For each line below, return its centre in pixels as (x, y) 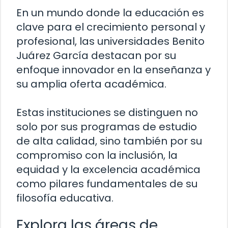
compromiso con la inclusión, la (97, 155)
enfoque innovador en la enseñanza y (113, 70)
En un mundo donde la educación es (110, 13)
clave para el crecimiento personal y (111, 27)
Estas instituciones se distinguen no (107, 113)
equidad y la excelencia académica (108, 170)
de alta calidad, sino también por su (109, 141)
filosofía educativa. (65, 198)
